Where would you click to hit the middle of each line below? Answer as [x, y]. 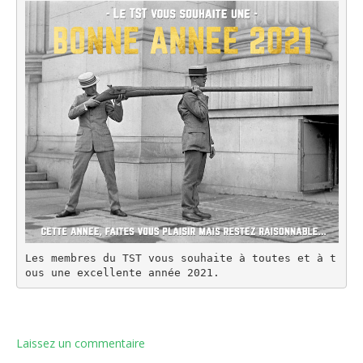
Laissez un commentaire [81, 344]
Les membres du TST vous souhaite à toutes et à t [180, 258]
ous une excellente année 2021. [122, 272]
